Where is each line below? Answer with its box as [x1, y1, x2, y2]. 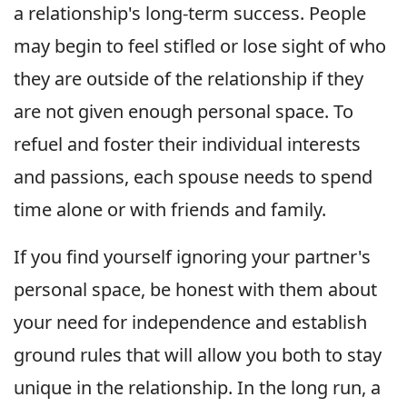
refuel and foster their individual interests [14, 131, 361, 156]
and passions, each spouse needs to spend [14, 164, 372, 189]
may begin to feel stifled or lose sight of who [14, 33, 386, 58]
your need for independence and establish [14, 309, 367, 334]
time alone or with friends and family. [14, 196, 326, 222]
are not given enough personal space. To [14, 98, 353, 124]
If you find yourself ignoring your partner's [14, 243, 371, 269]
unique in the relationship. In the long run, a [14, 374, 381, 400]
